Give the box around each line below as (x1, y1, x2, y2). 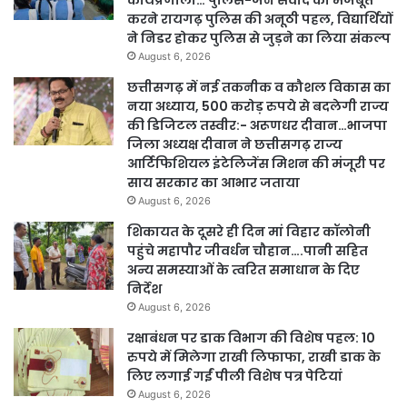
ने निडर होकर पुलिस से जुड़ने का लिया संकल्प (127, 29, 391, 48)
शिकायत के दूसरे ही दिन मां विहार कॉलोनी (127, 223, 371, 242)
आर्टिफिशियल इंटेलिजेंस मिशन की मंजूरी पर (127, 154, 385, 174)
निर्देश (127, 280, 162, 299)
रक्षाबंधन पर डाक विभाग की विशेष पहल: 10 (127, 329, 375, 348)
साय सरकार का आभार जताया (127, 174, 300, 193)
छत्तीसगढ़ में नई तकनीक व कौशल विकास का (127, 78, 391, 97)
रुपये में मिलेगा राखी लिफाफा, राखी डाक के (127, 348, 381, 367)
